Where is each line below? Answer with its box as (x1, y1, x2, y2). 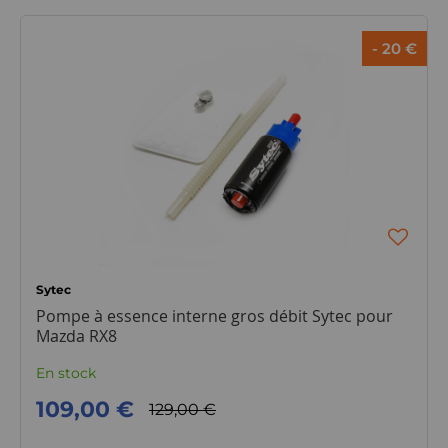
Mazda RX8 (35, 325, 117, 347)
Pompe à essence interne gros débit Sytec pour (35, 305, 393, 327)
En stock (35, 364, 96, 382)
